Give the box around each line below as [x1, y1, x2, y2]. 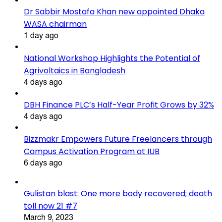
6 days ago [24, 158, 62, 169]
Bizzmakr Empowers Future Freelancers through [24, 133, 212, 145]
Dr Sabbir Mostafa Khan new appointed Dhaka [24, 6, 205, 18]
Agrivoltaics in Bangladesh [24, 65, 125, 77]
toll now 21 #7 [24, 200, 77, 212]
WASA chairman [24, 18, 87, 30]
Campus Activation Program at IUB [24, 146, 160, 158]
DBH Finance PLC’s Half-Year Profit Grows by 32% [24, 99, 214, 111]
